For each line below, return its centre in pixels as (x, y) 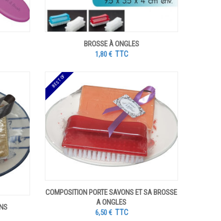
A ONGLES (111, 202)
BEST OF (59, 81)
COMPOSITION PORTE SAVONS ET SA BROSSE (111, 192)
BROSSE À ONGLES (111, 44)
